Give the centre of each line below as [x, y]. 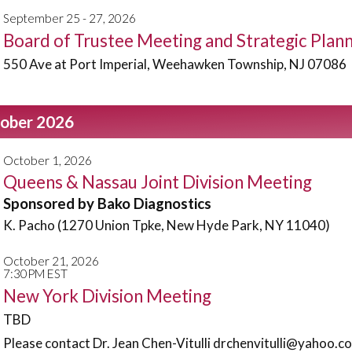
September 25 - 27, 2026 [70, 18]
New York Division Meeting [107, 295]
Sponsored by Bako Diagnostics [107, 203]
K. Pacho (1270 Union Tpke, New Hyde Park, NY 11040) [167, 225]
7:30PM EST [35, 273]
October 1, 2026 [48, 160]
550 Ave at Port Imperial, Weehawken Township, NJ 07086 [175, 64]
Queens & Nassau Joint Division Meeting [158, 182]
